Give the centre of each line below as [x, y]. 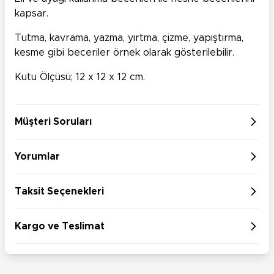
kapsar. [31, 13]
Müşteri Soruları [53, 121]
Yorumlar [37, 156]
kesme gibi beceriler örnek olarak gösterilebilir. [124, 52]
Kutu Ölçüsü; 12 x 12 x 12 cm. [80, 77]
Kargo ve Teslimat [60, 226]
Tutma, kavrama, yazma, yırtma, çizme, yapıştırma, [129, 38]
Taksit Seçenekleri [59, 191]
